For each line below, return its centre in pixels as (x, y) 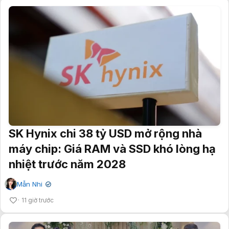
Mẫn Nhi (30, 184)
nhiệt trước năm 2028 (67, 164)
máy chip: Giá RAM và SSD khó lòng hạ (112, 148)
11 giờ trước (38, 200)
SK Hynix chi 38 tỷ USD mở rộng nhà (105, 133)
